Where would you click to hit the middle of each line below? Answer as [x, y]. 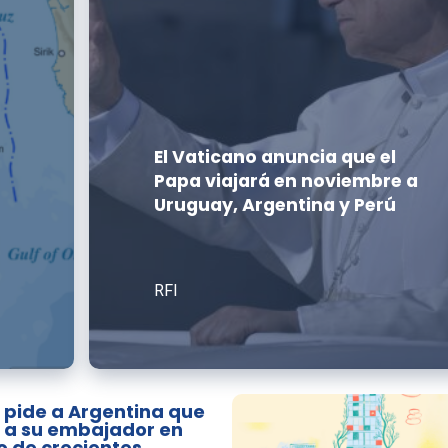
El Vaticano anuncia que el [275, 157]
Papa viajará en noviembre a [286, 181]
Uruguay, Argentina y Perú [275, 205]
